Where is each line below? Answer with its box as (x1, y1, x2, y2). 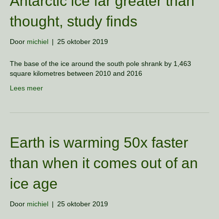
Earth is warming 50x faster (10, 134, 188, 151)
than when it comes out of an (10, 155, 198, 171)
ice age (10, 175, 58, 192)
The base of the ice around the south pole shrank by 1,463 (10, 60, 191, 67)
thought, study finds (10, 13, 137, 29)
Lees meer (10, 84, 43, 92)
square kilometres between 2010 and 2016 (10, 69, 142, 77)
